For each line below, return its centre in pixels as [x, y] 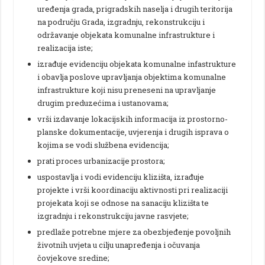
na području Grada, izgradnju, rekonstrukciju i [121, 22]
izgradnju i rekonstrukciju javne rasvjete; [113, 216]
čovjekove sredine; [74, 258]
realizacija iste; [65, 48]
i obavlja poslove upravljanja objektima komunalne [132, 77]
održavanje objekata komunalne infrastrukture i [126, 35]
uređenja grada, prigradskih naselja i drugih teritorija [135, 9]
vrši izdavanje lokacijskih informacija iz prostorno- [133, 119]
